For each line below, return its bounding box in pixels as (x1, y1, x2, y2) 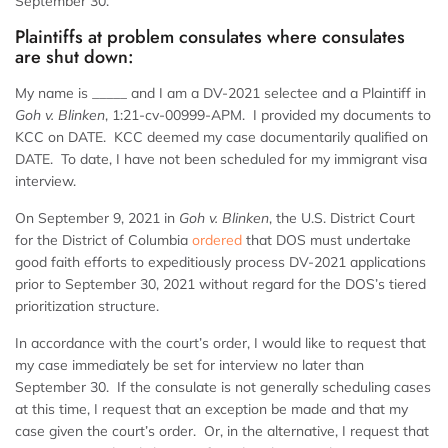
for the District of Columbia (15, 231, 192, 250)
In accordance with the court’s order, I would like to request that (15, 334, 426, 353)
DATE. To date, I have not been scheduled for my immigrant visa (15, 150, 427, 169)
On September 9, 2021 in (15, 209, 179, 228)
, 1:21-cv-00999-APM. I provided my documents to (105, 106, 431, 125)
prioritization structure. (15, 297, 159, 316)
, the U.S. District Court (269, 209, 415, 228)
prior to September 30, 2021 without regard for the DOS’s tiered (15, 275, 426, 294)
